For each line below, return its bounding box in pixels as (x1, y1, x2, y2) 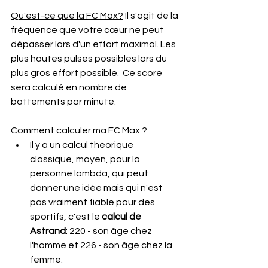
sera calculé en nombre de (11, 83, 129, 92)
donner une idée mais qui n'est (30, 183, 165, 193)
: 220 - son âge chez (66, 226, 154, 236)
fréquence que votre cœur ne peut (11, 25, 166, 35)
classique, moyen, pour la (30, 154, 142, 164)
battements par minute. (11, 97, 116, 106)
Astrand (30, 226, 66, 236)
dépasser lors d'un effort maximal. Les (11, 39, 178, 49)
